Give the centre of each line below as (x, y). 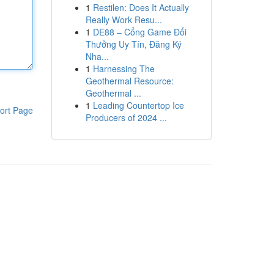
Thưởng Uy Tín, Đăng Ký (133, 44)
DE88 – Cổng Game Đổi (139, 32)
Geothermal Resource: (129, 81)
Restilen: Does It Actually (141, 7)
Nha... (97, 56)
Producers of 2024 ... (126, 117)
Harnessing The (124, 68)
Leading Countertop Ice (138, 105)
